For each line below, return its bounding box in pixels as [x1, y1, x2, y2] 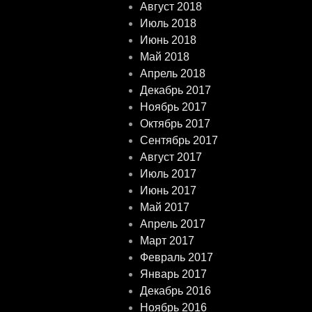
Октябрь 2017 [140, 118, 211, 130]
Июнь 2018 [140, 34, 197, 47]
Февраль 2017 [140, 251, 214, 264]
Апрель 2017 [140, 218, 206, 231]
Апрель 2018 [140, 68, 206, 80]
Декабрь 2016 [140, 285, 212, 297]
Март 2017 [140, 235, 195, 247]
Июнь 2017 [140, 185, 197, 197]
